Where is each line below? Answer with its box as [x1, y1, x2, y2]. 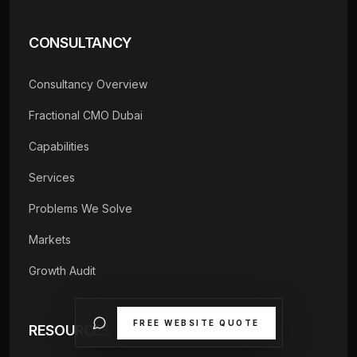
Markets [29, 233, 71, 247]
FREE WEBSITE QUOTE [132, 317, 260, 328]
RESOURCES [29, 322, 111, 339]
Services [29, 171, 75, 185]
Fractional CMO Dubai [29, 108, 143, 123]
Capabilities [29, 139, 89, 154]
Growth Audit [29, 264, 96, 278]
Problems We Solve [29, 202, 132, 216]
